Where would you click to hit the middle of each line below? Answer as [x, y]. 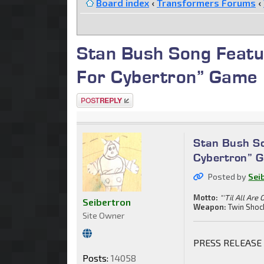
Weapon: [210, 207]
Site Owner [103, 215]
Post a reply [103, 100]
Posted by [228, 176]
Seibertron [107, 202]
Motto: [206, 197]
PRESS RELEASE [228, 242]
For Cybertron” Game [167, 76]
